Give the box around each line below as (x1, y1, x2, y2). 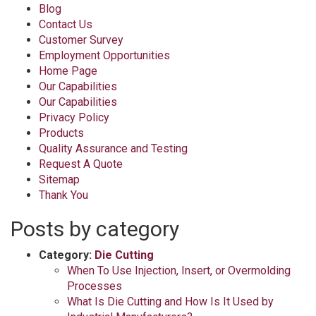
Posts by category (11, 217, 179, 241)
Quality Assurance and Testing (39, 142, 188, 155)
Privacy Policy (39, 111, 109, 124)
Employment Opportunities (39, 49, 170, 62)
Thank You (39, 188, 88, 202)
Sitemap (39, 173, 80, 186)
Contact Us (39, 18, 92, 31)
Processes (67, 279, 122, 293)
